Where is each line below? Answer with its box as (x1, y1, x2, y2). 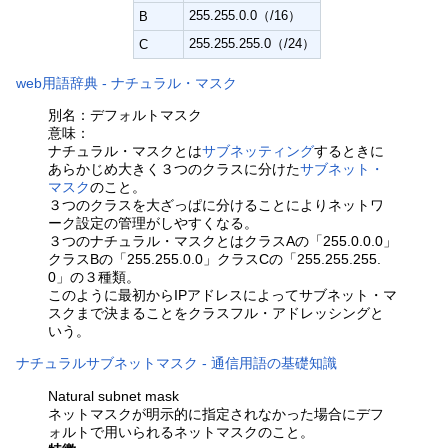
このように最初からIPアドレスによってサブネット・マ (48, 287, 398, 304)
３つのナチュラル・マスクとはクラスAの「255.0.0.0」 (48, 233, 398, 250)
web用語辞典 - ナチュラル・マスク (16, 74, 238, 91)
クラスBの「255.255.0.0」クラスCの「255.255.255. (48, 251, 382, 268)
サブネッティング (202, 143, 315, 160)
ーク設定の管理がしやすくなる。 (48, 215, 259, 232)
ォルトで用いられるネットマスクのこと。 (48, 423, 315, 440)
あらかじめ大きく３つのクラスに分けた (48, 161, 301, 178)
